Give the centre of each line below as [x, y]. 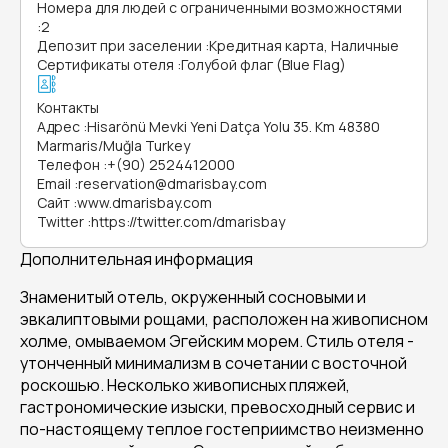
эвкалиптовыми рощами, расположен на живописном [224, 319]
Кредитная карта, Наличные [304, 45]
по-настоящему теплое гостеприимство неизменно [222, 429]
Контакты [68, 107]
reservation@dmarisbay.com [172, 183]
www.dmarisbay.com [144, 202]
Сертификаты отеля [105, 64]
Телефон [68, 164]
